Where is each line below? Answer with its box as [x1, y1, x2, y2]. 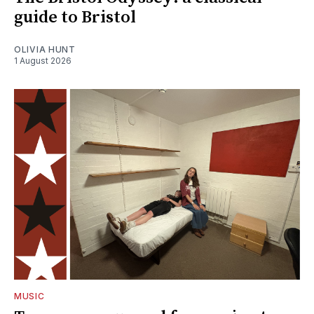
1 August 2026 [14, 55, 71, 67]
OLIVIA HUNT [14, 44, 76, 55]
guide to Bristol [14, 7, 136, 29]
